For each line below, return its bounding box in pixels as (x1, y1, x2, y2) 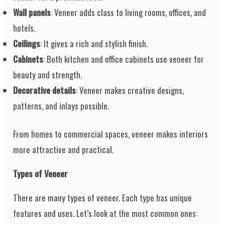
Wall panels (13, 6, 51, 19)
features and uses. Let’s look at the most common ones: (13, 207, 198, 220)
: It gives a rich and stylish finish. (40, 37, 148, 50)
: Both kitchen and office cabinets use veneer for (43, 52, 204, 65)
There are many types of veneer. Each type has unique (13, 191, 192, 204)
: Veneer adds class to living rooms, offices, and (51, 6, 206, 19)
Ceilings (13, 37, 41, 50)
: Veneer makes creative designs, (76, 83, 184, 96)
